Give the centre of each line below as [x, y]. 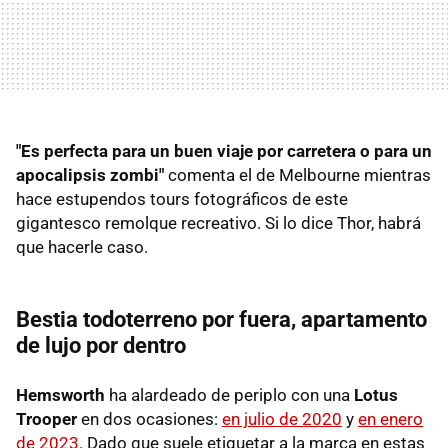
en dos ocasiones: [149, 419]
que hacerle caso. [82, 247]
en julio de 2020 [282, 419]
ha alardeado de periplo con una [229, 395]
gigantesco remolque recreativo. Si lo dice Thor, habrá [218, 223]
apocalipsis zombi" [90, 175]
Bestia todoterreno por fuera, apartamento [221, 320]
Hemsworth [62, 395]
